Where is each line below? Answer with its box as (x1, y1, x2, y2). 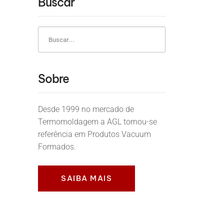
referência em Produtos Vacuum (38, 129, 151, 139)
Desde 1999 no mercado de (38, 104, 134, 114)
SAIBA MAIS (61, 173, 112, 183)
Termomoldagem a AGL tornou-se (38, 117, 157, 126)
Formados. (38, 142, 76, 151)
